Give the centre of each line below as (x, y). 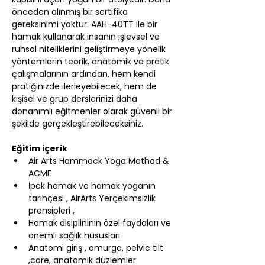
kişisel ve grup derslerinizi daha (76, 99)
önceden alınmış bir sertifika (71, 12)
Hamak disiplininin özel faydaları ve (101, 223)
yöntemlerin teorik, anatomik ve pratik (92, 62)
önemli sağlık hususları (74, 235)
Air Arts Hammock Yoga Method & (100, 161)
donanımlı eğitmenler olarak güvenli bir (93, 111)
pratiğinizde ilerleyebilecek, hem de (85, 86)
